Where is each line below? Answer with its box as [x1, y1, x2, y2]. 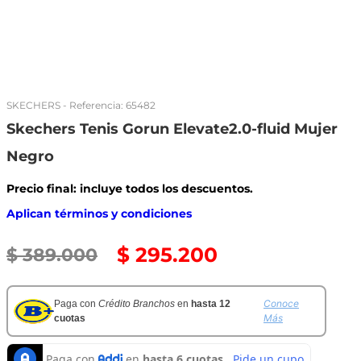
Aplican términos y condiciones [6, 206, 192, 221]
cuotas [54, 313, 85, 324]
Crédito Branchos [98, 298, 175, 309]
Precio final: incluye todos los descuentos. [6, 181, 253, 196]
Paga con [54, 298, 98, 309]
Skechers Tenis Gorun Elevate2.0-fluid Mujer [6, 120, 338, 138]
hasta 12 [191, 298, 230, 309]
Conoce [263, 297, 299, 309]
